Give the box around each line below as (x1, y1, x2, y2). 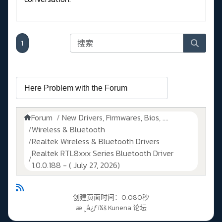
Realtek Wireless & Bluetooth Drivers (32, 135, 160, 148)
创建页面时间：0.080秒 (73, 192, 149, 203)
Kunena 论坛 (108, 203, 147, 214)
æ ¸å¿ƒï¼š (75, 203, 107, 214)
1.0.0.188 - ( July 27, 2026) (32, 159, 120, 171)
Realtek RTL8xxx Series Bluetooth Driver (32, 147, 173, 160)
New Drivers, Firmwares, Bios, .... (62, 111, 168, 124)
